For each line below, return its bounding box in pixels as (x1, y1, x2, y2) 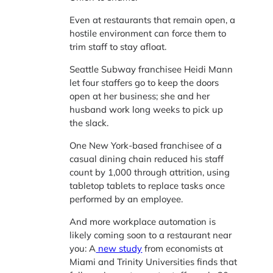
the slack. (69, 117, 109, 129)
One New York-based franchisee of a (69, 139, 222, 151)
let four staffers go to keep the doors (69, 77, 219, 89)
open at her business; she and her (69, 90, 210, 102)
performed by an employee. (69, 193, 183, 205)
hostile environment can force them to (69, 27, 227, 40)
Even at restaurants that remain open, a (69, 14, 236, 26)
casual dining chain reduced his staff (69, 152, 224, 165)
